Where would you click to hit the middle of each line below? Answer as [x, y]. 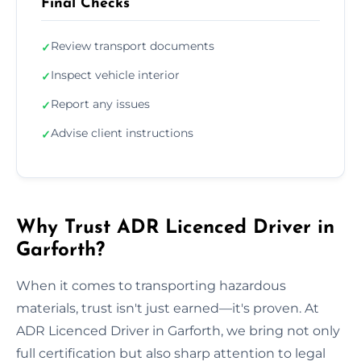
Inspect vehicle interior [115, 75]
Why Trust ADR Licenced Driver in [175, 228]
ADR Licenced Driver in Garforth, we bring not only [178, 330]
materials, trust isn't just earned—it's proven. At [168, 308]
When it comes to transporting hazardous [151, 285]
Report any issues [100, 104]
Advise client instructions [122, 133]
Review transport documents [133, 46]
